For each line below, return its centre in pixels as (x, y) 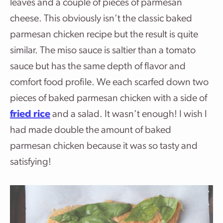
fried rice (30, 114)
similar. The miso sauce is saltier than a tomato (103, 51)
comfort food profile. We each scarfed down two (109, 83)
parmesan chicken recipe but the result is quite (104, 35)
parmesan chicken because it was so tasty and (104, 146)
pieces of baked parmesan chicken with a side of (109, 99)
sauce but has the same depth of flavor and (98, 67)
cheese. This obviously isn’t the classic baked (101, 19)
